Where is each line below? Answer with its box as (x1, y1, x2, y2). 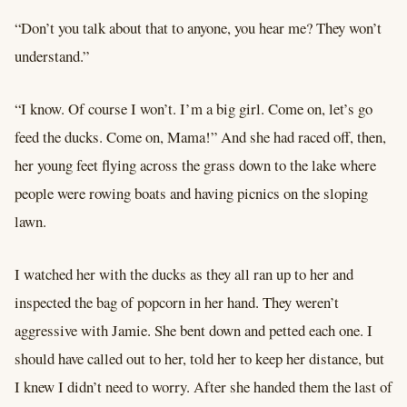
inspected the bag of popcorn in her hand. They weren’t (15, 291, 339, 313)
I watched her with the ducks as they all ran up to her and (15, 263, 353, 284)
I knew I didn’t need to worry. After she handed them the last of (15, 375, 392, 397)
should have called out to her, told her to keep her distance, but (15, 347, 384, 369)
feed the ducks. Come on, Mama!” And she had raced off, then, (15, 125, 386, 147)
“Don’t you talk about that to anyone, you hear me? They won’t (15, 16, 382, 38)
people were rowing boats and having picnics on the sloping (15, 182, 368, 203)
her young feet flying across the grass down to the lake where (15, 154, 376, 175)
